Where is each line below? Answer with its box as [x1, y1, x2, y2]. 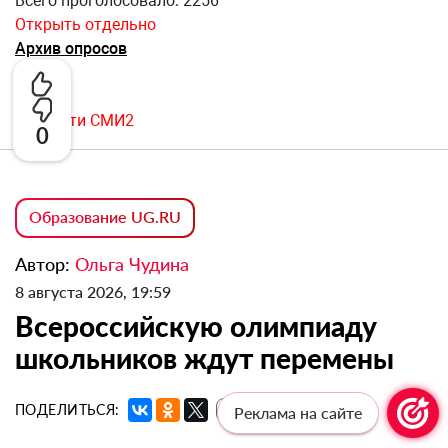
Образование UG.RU [29, 207, 181, 227]
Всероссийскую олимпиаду [15, 309, 377, 344]
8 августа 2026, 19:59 [15, 282, 171, 302]
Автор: [15, 253, 75, 276]
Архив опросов [15, 39, 127, 59]
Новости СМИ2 [23, 111, 134, 131]
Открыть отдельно [15, 15, 156, 35]
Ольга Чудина [75, 253, 189, 276]
